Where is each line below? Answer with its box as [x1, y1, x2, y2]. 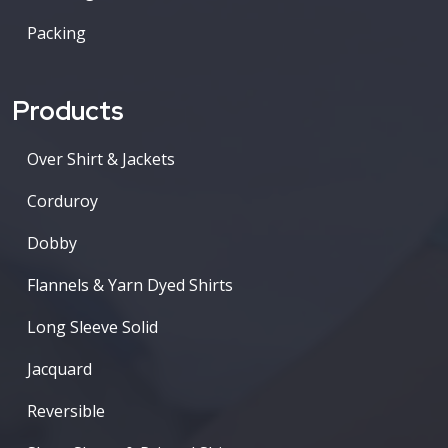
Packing [27, 21, 86, 44]
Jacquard [27, 357, 92, 380]
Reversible [27, 399, 105, 422]
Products [12, 93, 124, 128]
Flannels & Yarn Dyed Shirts [27, 273, 233, 296]
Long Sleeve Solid [27, 315, 158, 338]
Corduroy [27, 189, 98, 212]
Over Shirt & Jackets [27, 147, 175, 170]
